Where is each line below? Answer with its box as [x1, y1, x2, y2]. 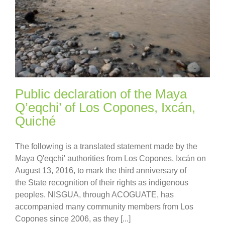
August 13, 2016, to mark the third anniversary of [15, 166, 186, 175]
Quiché [15, 113, 56, 129]
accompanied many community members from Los [15, 202, 193, 211]
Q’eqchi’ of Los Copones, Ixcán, [15, 99, 195, 115]
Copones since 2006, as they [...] [15, 214, 131, 223]
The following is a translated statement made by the [15, 142, 197, 151]
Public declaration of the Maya [15, 86, 187, 101]
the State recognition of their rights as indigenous [15, 178, 188, 187]
